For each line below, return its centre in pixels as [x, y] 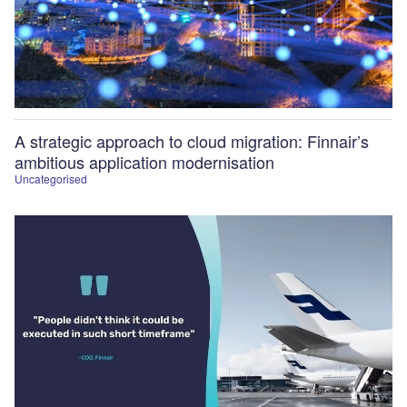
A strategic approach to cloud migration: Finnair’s [192, 140]
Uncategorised [51, 178]
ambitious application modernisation [144, 161]
